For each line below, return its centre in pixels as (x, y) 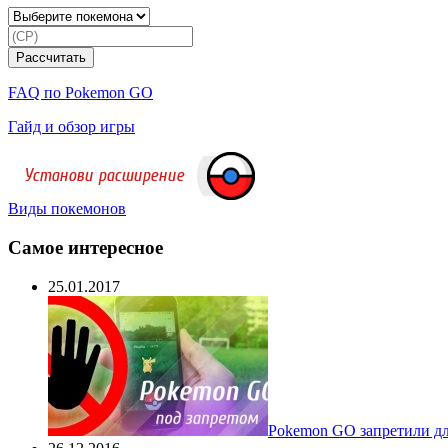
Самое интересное (85, 247)
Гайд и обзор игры (71, 127)
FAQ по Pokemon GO (80, 93)
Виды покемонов (67, 209)
